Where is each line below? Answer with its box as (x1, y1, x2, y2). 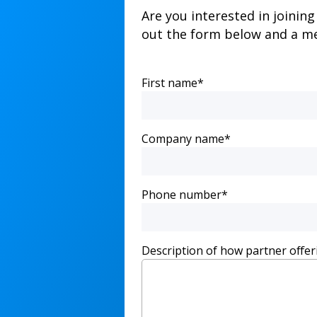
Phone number (142, 187, 221, 202)
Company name (142, 131, 224, 146)
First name (142, 75, 197, 91)
